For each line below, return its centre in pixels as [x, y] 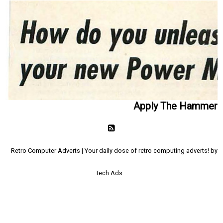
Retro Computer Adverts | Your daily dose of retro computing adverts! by [114, 151]
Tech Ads [109, 173]
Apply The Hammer [175, 106]
